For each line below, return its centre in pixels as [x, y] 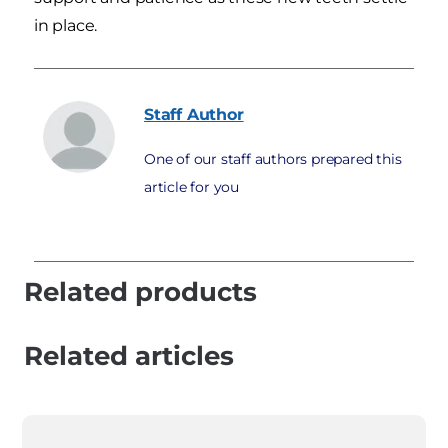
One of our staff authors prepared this [273, 158]
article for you [192, 186]
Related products [140, 291]
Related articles [129, 355]
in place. [66, 25]
